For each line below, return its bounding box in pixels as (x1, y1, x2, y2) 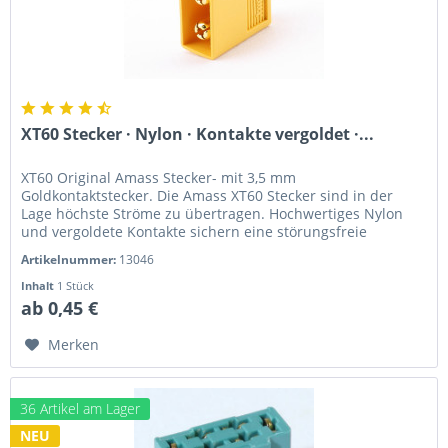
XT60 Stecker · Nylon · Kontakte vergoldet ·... (21, 123, 375, 146)
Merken (48, 335, 100, 355)
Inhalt (21, 278, 58, 294)
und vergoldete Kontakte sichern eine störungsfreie (21, 222, 368, 242)
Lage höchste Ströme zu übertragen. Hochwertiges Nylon (21, 204, 404, 224)
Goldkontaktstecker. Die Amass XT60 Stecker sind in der (21, 186, 394, 206)
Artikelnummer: (21, 251, 120, 269)
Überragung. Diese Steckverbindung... (21, 240, 277, 260)
